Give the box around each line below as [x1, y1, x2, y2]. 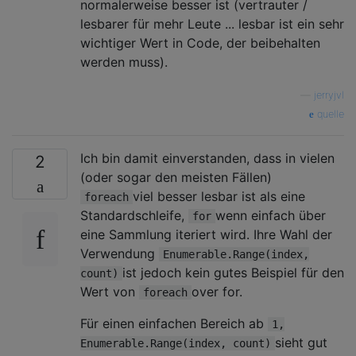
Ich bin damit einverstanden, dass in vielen [80, 149, 335, 166]
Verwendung [80, 245, 159, 261]
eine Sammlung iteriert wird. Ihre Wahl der [80, 226, 332, 242]
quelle [314, 107, 344, 120]
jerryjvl [314, 88, 344, 101]
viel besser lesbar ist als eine [133, 188, 305, 204]
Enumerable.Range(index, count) [80, 336, 271, 350]
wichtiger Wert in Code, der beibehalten [80, 34, 320, 51]
